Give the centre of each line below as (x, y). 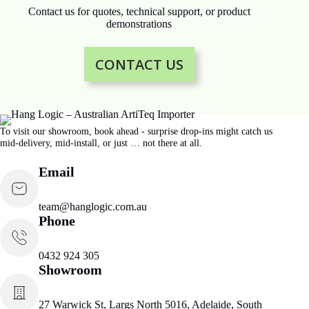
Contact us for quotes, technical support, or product (139, 12)
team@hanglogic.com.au (93, 206)
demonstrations (139, 24)
